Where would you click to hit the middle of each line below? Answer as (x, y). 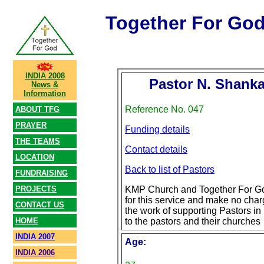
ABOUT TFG (37, 109)
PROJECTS (36, 189)
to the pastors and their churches (193, 222)
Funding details (157, 130)
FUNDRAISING (42, 173)
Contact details (156, 150)
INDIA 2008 (45, 76)
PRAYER (31, 125)
